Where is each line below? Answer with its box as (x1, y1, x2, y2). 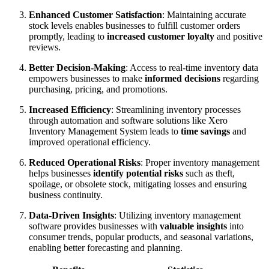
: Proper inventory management (141, 157, 259, 168)
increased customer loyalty (107, 31, 214, 41)
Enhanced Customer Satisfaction (29, 9, 162, 20)
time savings (181, 125, 230, 136)
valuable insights (160, 220, 227, 231)
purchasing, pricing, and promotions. (29, 83, 168, 94)
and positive (214, 31, 262, 41)
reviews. (29, 41, 61, 52)
